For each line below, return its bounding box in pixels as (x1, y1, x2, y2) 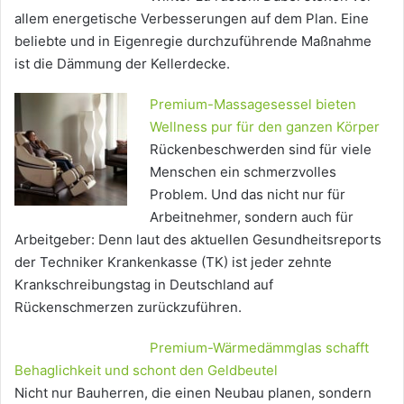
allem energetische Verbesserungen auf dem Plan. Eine (14, 10, 369, 28)
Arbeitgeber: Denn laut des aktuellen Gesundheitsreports (14, 231, 381, 249)
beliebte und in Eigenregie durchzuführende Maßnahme (14, 32, 372, 50)
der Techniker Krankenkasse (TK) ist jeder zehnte (14, 253, 332, 271)
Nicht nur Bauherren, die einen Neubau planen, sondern (14, 384, 372, 402)
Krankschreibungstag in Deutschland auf (14, 276, 273, 294)
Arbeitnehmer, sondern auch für (150, 208, 353, 226)
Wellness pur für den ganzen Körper (150, 118, 380, 136)
